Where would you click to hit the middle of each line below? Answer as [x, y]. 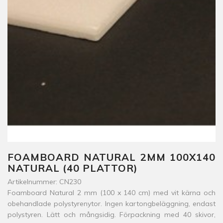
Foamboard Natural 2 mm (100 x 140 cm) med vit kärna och [111, 193]
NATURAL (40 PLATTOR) [73, 168]
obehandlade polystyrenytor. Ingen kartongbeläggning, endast [111, 204]
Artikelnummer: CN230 [44, 182]
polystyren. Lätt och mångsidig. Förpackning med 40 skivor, [111, 215]
